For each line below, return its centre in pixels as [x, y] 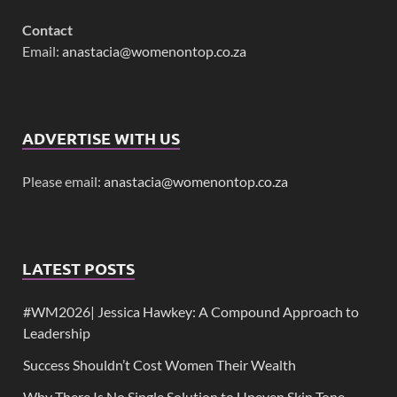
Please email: [63, 182]
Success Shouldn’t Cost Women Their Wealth [160, 365]
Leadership [57, 333]
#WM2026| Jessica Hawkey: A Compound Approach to [191, 312]
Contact [47, 30]
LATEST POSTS [78, 269]
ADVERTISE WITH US [101, 138]
